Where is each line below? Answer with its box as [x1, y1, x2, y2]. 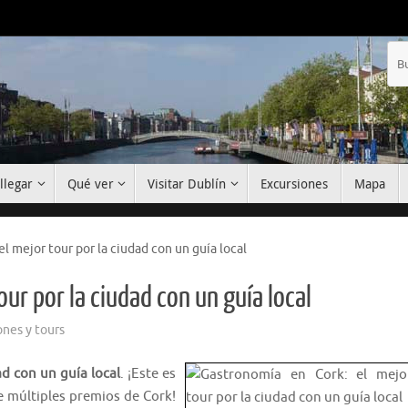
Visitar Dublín [148, 175, 227, 193]
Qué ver [66, 175, 114, 193]
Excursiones [260, 175, 328, 193]
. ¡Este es [120, 364, 177, 382]
